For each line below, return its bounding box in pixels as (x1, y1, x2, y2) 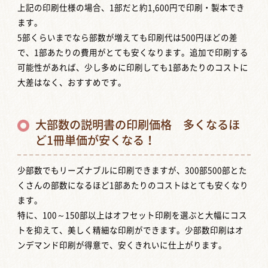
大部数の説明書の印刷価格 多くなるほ (35, 119, 240, 131)
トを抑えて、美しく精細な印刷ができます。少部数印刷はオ (17, 226, 244, 234)
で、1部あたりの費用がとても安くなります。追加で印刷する (17, 48, 249, 57)
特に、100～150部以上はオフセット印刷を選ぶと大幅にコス (17, 211, 248, 220)
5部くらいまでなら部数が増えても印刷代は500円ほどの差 (17, 33, 238, 42)
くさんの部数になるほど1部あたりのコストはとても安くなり (17, 181, 249, 190)
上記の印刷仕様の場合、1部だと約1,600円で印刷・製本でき (17, 4, 245, 13)
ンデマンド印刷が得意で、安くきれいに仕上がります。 (17, 240, 227, 249)
